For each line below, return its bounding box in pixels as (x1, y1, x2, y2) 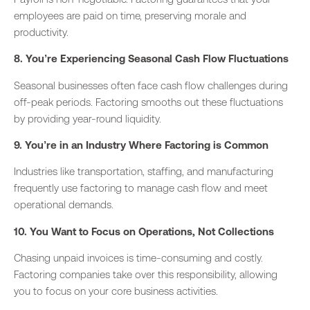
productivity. (14, 26, 69, 38)
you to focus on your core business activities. (14, 285, 218, 298)
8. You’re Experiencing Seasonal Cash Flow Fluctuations (14, 53, 289, 65)
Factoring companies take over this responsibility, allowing (14, 268, 277, 281)
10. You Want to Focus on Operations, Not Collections (14, 225, 274, 237)
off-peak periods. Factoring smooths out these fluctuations (14, 95, 283, 108)
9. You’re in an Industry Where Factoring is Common (14, 139, 268, 152)
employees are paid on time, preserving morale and (14, 9, 246, 21)
